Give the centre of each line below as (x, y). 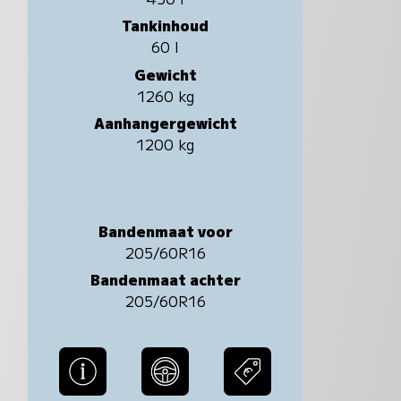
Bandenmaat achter (165, 279)
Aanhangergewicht (165, 122)
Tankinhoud (166, 26)
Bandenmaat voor (165, 230)
